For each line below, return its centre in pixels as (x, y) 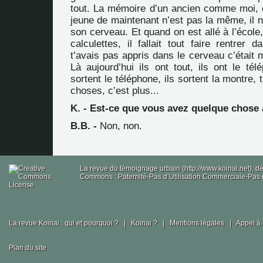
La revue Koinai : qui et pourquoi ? (65, 223)
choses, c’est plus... (115, 91)
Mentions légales (198, 223)
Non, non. (119, 126)
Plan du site (28, 248)
